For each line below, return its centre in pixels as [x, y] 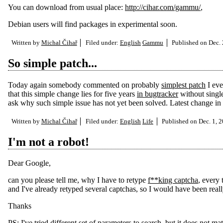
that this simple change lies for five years [72, 94]
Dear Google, [29, 163]
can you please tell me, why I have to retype [78, 180]
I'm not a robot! [49, 142]
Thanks [20, 206]
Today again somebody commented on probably [85, 85]
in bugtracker [158, 94]
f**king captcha [173, 180]
